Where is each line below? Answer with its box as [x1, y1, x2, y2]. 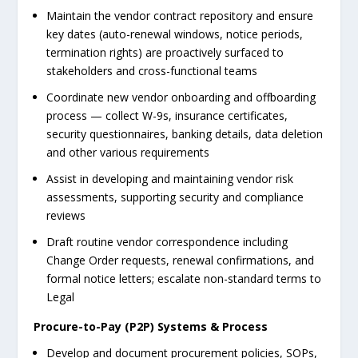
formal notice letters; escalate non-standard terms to [46, 270, 322, 286]
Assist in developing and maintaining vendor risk [46, 171, 294, 187]
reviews [46, 208, 86, 224]
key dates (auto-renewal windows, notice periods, [46, 26, 304, 42]
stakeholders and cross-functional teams [46, 63, 258, 79]
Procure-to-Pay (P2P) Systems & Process [34, 318, 268, 334]
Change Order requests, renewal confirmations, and [46, 252, 315, 268]
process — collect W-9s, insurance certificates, [46, 108, 288, 124]
